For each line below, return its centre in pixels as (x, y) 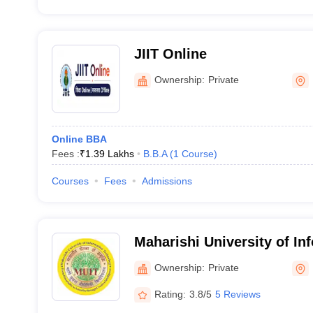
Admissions (167, 181)
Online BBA (79, 139)
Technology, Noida (195, 260)
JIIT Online (170, 54)
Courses (70, 181)
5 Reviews (238, 294)
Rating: (170, 294)
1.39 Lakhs (109, 154)
